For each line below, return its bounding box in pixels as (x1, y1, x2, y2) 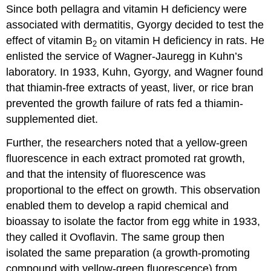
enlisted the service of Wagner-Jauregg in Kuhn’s (6, 50, 243, 63)
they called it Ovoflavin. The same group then (6, 231, 225, 244)
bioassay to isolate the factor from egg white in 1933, (6, 215, 261, 228)
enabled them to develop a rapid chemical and (6, 200, 229, 212)
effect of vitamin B (6, 34, 93, 47)
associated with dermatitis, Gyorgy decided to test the (6, 19, 264, 31)
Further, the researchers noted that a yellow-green (6, 137, 248, 149)
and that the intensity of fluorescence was (6, 168, 206, 181)
